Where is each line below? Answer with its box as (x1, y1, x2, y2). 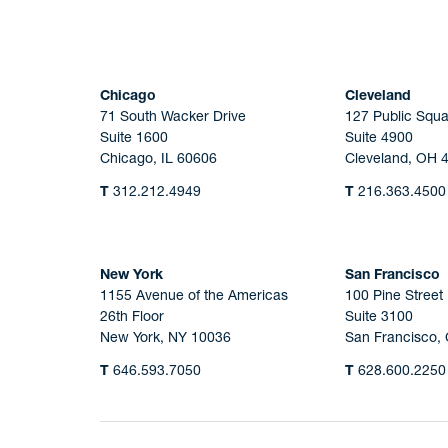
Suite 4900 (344, 128, 413, 147)
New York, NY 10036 (100, 328, 231, 347)
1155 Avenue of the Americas (100, 286, 288, 305)
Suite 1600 (100, 128, 168, 147)
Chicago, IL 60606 (100, 149, 217, 168)
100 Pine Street (344, 286, 443, 305)
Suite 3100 (344, 307, 413, 326)
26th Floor (100, 307, 164, 326)
